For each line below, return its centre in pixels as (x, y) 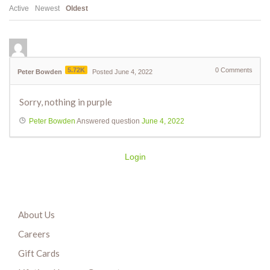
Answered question (108, 121)
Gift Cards (39, 253)
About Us (36, 215)
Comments (236, 70)
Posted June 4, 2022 (122, 72)
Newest (47, 9)
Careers (34, 234)
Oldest (77, 9)
